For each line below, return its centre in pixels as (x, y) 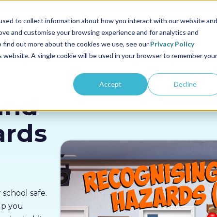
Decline (185, 84)
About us (186, 20)
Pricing (84, 20)
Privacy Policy (172, 44)
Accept (111, 84)
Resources (133, 20)
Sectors (40, 20)
